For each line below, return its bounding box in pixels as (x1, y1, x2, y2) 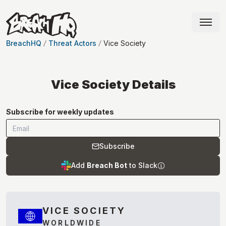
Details (129, 77, 176, 92)
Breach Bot (87, 161, 127, 170)
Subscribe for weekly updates (6, 107, 114, 117)
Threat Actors (48, 39, 96, 48)
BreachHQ (6, 39, 41, 48)
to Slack (127, 161, 157, 170)
